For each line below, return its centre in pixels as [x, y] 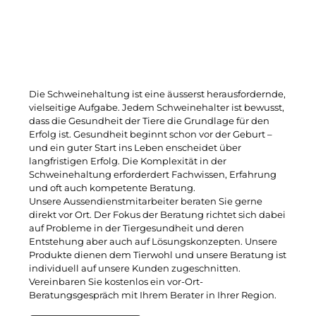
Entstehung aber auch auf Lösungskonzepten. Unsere [153, 242]
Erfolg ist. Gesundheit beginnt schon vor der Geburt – [151, 135]
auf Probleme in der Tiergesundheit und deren [136, 229]
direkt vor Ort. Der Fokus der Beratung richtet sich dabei [157, 215]
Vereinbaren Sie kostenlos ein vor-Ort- [116, 282]
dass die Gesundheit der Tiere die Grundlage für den [149, 121]
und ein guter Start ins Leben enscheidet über [135, 148]
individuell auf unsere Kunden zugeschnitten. [135, 269]
